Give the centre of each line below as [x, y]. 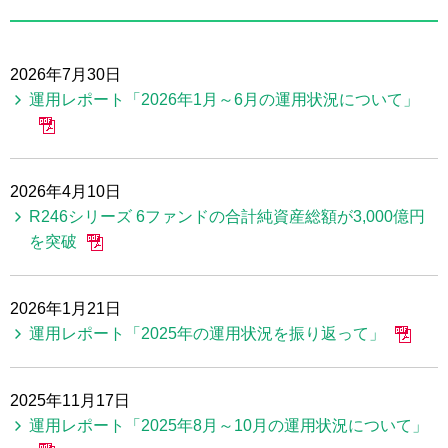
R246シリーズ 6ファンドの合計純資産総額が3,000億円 [227, 216]
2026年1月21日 [65, 308]
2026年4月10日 [65, 191]
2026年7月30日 [65, 74]
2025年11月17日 [70, 400]
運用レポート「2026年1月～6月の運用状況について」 [224, 99]
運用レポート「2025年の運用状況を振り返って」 [207, 333]
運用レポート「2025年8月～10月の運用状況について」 [229, 425]
